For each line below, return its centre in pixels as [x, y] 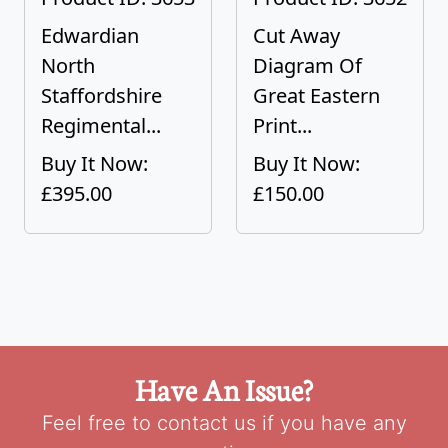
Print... [282, 125]
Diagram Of [307, 65]
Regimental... [101, 125]
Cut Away [296, 35]
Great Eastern [316, 95]
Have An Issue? [224, 388]
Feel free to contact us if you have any [224, 423]
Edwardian [90, 35]
